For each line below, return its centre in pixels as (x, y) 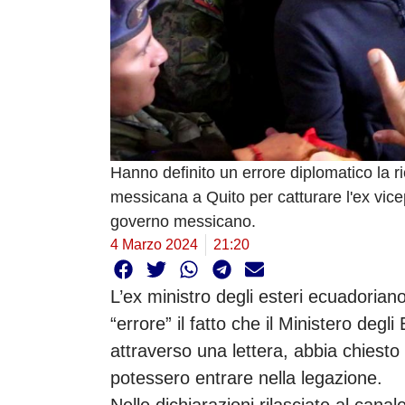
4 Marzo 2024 (154, 245)
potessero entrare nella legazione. (246, 377)
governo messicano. (183, 222)
